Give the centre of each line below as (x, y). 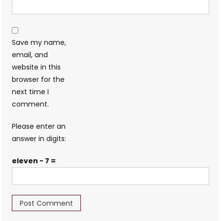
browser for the (38, 79)
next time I (31, 92)
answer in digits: (39, 138)
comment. (31, 104)
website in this (37, 67)
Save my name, (39, 42)
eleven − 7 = (34, 161)
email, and (30, 55)
